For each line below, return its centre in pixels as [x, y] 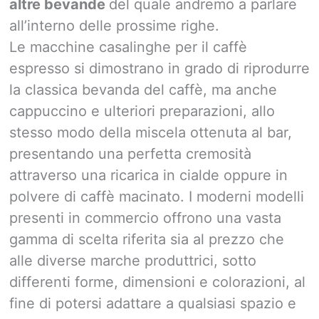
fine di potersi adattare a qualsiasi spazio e [153, 303]
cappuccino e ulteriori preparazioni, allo [142, 111]
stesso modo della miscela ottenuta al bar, [151, 132]
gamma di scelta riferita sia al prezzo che [147, 239]
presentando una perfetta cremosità [130, 153]
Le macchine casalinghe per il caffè [128, 47]
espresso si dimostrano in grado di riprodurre [159, 68]
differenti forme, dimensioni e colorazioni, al [157, 282]
